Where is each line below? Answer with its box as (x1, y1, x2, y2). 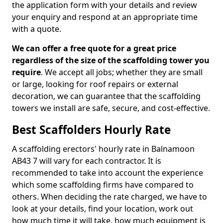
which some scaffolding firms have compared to (12, 179, 194, 190)
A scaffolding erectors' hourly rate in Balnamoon (12, 143, 195, 154)
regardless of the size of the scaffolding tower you (12, 55, 210, 66)
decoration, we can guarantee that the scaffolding (12, 91, 201, 102)
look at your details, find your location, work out (12, 203, 193, 214)
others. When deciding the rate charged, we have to (12, 191, 207, 202)
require (12, 67, 41, 78)
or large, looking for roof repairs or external (12, 79, 178, 90)
